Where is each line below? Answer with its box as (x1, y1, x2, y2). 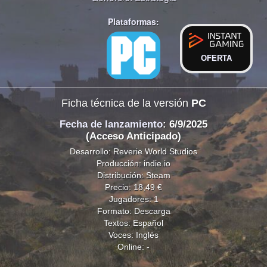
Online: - (117, 241, 150, 252)
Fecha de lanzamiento (60, 119, 163, 131)
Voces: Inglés (108, 229, 159, 240)
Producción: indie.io (97, 158, 170, 168)
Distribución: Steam (97, 170, 170, 180)
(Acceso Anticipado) (86, 131, 181, 142)
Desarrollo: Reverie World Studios (70, 146, 197, 156)
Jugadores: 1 (108, 194, 159, 204)
